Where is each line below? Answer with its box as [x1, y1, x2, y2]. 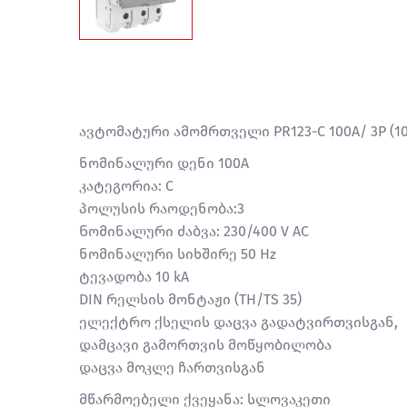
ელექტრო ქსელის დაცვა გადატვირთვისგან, [79, 313, 398, 331]
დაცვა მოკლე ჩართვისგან [79, 359, 265, 376]
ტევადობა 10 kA [79, 268, 189, 285]
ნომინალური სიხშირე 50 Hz [79, 245, 276, 263]
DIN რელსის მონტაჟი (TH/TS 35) [79, 291, 302, 308]
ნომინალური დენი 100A [79, 154, 249, 172]
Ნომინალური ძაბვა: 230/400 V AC [79, 223, 309, 240]
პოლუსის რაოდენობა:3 [79, 200, 244, 217]
